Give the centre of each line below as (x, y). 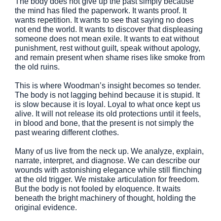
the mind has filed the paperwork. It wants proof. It (101, 11)
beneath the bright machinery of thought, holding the (105, 198)
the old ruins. (37, 67)
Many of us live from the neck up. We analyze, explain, (109, 151)
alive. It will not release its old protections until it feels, (108, 114)
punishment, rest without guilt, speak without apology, (108, 48)
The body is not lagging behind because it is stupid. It (107, 95)
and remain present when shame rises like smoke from (110, 57)
